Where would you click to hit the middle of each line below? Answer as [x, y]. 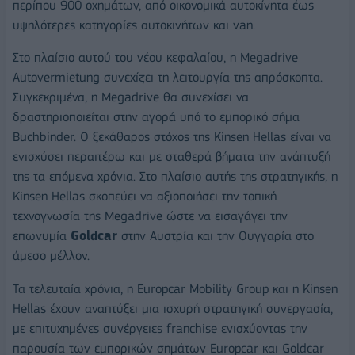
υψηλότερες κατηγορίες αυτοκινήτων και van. [134, 25]
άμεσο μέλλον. [51, 256]
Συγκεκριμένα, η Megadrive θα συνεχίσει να [131, 97]
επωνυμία [42, 236]
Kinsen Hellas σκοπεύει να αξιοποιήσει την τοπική [145, 197]
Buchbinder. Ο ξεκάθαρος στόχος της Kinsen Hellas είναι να [172, 137]
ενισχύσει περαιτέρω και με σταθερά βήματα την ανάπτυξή [172, 157]
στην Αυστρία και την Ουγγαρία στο [216, 236]
